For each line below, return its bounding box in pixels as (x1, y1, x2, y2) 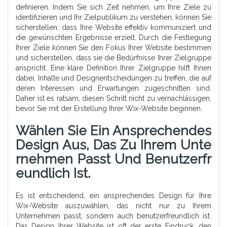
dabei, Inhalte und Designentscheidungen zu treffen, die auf (16, 74, 211, 83)
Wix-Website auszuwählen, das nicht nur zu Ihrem (16, 202, 211, 210)
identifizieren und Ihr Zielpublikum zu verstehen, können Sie (16, 13, 211, 22)
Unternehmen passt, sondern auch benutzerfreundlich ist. (16, 212, 211, 220)
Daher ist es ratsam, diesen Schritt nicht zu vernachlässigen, (16, 94, 211, 103)
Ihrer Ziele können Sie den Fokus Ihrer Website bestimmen (16, 44, 211, 52)
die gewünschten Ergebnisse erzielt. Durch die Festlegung (16, 33, 211, 42)
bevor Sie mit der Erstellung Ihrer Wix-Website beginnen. (16, 104, 202, 113)
